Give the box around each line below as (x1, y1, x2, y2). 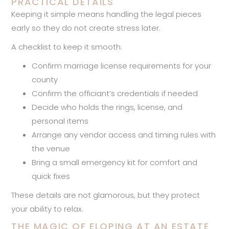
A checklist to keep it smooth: (11, 41, 123, 52)
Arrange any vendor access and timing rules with (32, 129, 216, 140)
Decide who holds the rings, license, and (32, 101, 183, 112)
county (32, 74, 58, 85)
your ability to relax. (11, 203, 84, 214)
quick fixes (32, 170, 71, 181)
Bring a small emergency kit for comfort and (32, 156, 198, 168)
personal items (32, 115, 89, 126)
